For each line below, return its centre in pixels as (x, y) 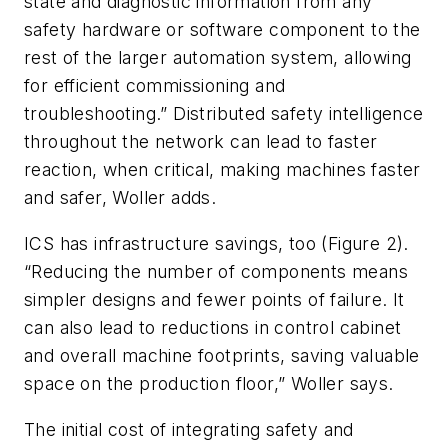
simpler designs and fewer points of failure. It (214, 299)
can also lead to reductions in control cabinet (213, 327)
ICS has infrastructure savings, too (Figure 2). (216, 243)
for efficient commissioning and (155, 86)
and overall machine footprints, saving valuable (222, 355)
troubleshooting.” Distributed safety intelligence (224, 114)
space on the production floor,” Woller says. (209, 383)
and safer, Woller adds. (120, 198)
